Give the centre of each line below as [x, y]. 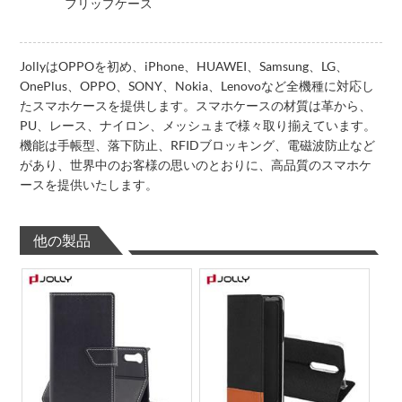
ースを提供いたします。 [89, 184]
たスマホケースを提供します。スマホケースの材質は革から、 [196, 105]
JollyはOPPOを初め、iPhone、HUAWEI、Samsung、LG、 [184, 66]
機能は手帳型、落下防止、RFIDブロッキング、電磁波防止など [198, 144]
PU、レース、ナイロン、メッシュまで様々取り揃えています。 [198, 125]
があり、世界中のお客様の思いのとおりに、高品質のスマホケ [196, 164]
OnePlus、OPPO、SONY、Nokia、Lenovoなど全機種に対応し [197, 85]
